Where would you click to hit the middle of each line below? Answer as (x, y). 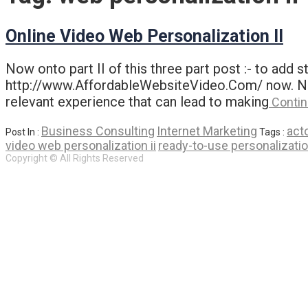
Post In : (23, 132)
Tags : (273, 132)
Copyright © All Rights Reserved (75, 158)
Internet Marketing (207, 131)
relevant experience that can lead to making (137, 101)
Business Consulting (98, 131)
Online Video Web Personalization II (144, 36)
